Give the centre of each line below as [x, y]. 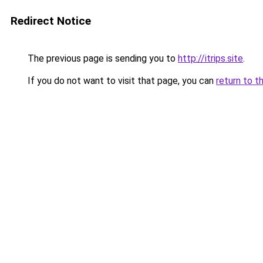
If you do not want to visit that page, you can [121, 81]
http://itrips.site [210, 58]
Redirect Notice [51, 21]
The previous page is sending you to [102, 58]
